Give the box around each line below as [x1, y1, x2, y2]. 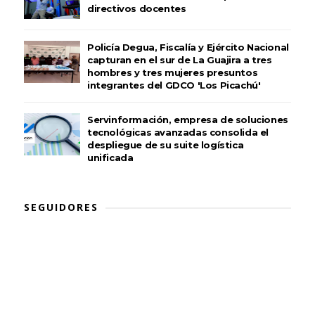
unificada [86, 152, 134, 163]
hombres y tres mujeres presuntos [86, 67, 258, 78]
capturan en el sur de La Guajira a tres [86, 54, 272, 65]
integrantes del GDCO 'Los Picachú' [86, 79, 261, 91]
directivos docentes [86, 3, 186, 14]
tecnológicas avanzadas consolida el [86, 127, 269, 138]
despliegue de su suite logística [86, 139, 244, 150]
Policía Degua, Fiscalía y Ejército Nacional [86, 41, 289, 53]
